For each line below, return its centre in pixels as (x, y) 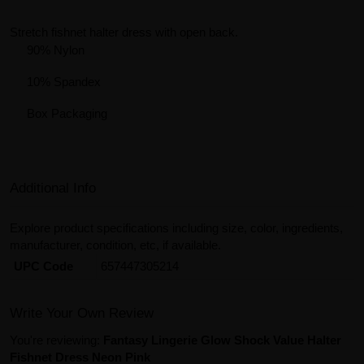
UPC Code (43, 266)
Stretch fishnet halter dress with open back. (124, 32)
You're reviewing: (55, 340)
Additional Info (53, 188)
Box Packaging (67, 113)
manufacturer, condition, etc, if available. (115, 245)
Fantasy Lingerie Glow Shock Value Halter (222, 340)
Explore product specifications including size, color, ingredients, (176, 228)
